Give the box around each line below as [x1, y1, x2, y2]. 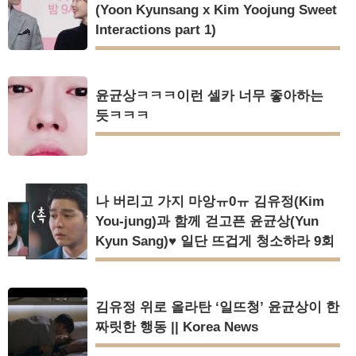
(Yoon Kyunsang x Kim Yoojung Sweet [95, 2, 337, 17]
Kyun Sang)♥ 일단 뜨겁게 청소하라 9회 [95, 233, 335, 249]
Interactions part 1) [95, 21, 216, 37]
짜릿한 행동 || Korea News [95, 319, 258, 335]
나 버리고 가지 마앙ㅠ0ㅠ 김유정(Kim [95, 193, 324, 209]
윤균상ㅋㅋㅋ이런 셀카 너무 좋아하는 [95, 87, 323, 103]
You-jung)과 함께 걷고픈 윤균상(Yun [95, 213, 319, 229]
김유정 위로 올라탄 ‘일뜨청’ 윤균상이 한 [95, 299, 339, 315]
